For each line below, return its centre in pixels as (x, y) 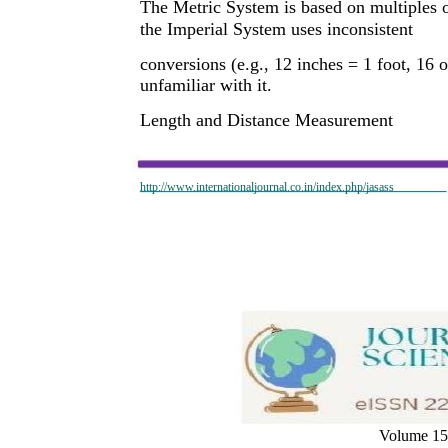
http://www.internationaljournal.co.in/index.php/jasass (267, 186)
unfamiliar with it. (206, 84)
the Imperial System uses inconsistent (276, 28)
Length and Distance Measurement (266, 119)
